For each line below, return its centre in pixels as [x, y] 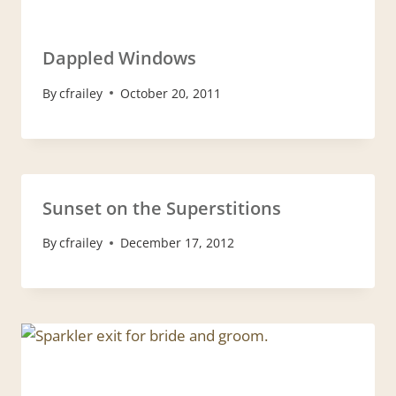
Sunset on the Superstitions [162, 208]
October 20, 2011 [171, 93]
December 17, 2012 [178, 243]
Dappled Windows [119, 58]
